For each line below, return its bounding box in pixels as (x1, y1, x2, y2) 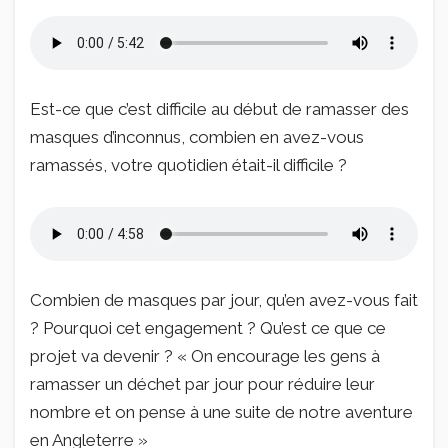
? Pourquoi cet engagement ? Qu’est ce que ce (30, 317, 386, 338)
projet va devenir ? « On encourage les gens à (30, 345, 380, 366)
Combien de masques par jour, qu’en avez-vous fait (30, 289, 418, 310)
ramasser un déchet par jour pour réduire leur (30, 373, 375, 394)
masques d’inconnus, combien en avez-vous (30, 127, 364, 148)
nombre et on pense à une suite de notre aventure (30, 401, 413, 422)
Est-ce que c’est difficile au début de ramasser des (30, 99, 409, 120)
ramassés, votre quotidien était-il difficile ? (30, 155, 347, 176)
